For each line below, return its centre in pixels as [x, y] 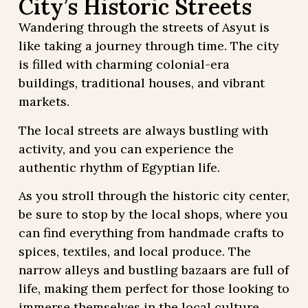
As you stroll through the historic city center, [154, 196]
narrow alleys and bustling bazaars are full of [153, 270]
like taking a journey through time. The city [148, 46]
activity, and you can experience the [126, 148]
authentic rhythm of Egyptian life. [119, 167]
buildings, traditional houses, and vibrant [141, 83]
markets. [44, 102]
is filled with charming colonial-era [124, 65]
